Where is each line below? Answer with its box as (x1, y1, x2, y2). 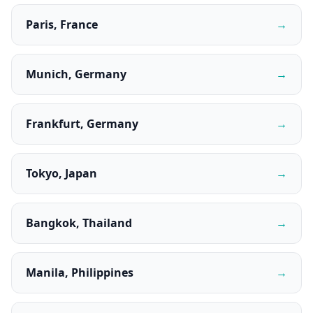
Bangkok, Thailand (26, 215, 132, 231)
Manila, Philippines (26, 265, 133, 280)
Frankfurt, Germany (26, 116, 138, 131)
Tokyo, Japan (26, 166, 97, 181)
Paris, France (26, 17, 98, 32)
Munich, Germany (26, 66, 126, 82)
